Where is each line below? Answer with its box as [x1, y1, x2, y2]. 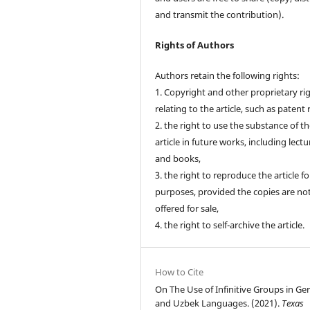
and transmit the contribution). [155, 8, 284, 21]
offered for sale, [155, 201, 219, 215]
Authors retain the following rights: [155, 69, 300, 82]
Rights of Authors [155, 38, 235, 51]
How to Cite [155, 265, 204, 278]
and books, [155, 152, 201, 165]
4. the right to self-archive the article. [155, 218, 305, 231]
